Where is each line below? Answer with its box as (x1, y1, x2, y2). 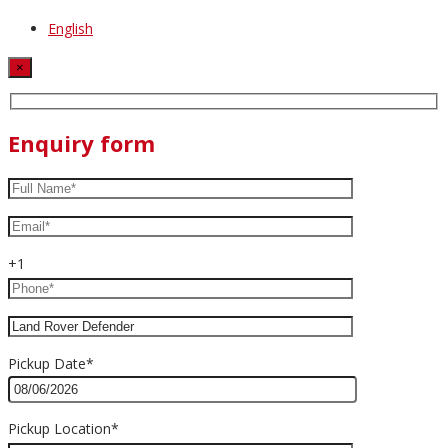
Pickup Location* (8, 419, 119, 439)
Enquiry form (8, 128, 155, 159)
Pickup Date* (8, 354, 94, 374)
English (48, 18, 93, 38)
